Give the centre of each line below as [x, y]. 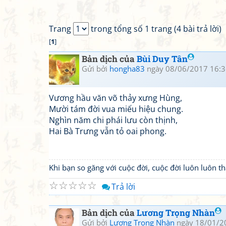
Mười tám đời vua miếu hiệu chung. [116, 109]
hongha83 [127, 69]
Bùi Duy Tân [162, 59]
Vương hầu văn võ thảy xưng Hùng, [116, 98]
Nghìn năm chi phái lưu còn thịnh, [113, 120]
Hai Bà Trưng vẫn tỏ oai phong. [108, 131]
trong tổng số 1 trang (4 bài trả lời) [155, 29]
